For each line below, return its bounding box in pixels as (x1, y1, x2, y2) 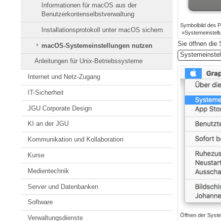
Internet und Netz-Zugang (28, 73, 101, 81)
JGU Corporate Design (28, 104, 92, 112)
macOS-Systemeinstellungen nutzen (41, 41, 153, 49)
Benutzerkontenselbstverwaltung (41, 10, 135, 18)
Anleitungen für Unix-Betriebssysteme (35, 57, 143, 65)
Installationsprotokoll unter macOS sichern (41, 26, 163, 34)
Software (28, 198, 53, 206)
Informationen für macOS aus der (41, 1, 137, 9)
